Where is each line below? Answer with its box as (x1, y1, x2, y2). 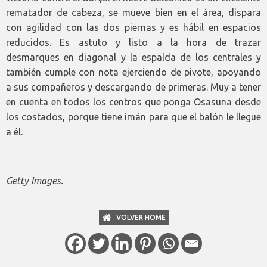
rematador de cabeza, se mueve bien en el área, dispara (6, 7, 261, 18)
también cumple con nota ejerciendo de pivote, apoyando (6, 67, 261, 78)
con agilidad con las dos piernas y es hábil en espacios (6, 22, 261, 33)
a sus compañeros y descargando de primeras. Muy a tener (6, 82, 261, 93)
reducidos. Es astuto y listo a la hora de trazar (6, 37, 261, 48)
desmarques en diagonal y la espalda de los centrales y (6, 52, 261, 63)
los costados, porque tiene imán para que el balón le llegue (6, 111, 261, 123)
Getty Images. (6, 175, 63, 187)
